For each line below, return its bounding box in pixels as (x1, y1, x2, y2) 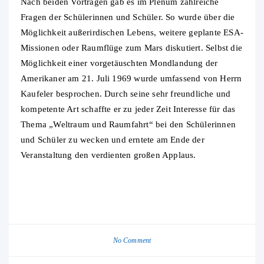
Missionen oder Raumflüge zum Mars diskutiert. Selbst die (21, 43, 242, 53)
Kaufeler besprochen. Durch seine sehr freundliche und (21, 89, 231, 99)
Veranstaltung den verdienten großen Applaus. (21, 150, 196, 160)
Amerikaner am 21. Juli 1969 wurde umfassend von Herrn (21, 74, 242, 84)
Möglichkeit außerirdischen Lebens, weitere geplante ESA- (21, 28, 243, 38)
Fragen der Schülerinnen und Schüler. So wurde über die (21, 12, 235, 22)
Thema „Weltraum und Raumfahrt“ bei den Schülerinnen (21, 120, 236, 130)
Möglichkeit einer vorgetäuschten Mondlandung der (21, 58, 218, 68)
